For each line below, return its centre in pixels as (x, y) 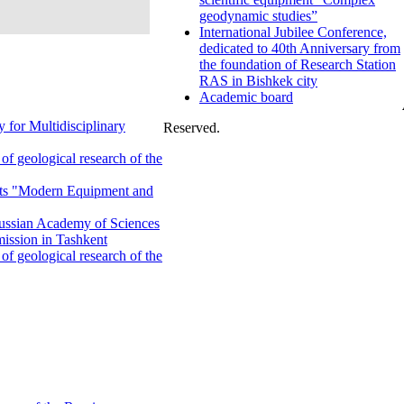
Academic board (246, 97)
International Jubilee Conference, (293, 32)
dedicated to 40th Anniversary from (300, 49)
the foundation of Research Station (298, 65)
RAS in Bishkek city (258, 81)
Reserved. (192, 128)
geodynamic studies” (258, 16)
